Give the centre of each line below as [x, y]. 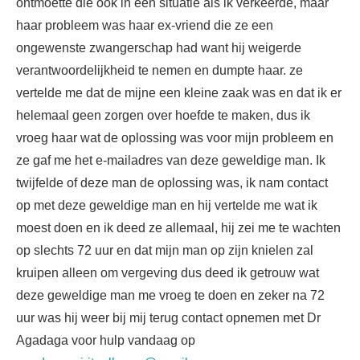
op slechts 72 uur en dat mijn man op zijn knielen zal [165, 250]
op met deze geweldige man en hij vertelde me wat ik [167, 205]
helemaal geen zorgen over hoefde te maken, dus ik [163, 115]
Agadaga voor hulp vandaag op [106, 340]
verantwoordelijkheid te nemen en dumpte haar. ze [160, 70]
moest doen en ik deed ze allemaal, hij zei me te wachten [178, 227]
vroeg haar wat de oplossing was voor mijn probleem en [175, 137]
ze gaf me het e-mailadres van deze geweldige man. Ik [171, 160]
